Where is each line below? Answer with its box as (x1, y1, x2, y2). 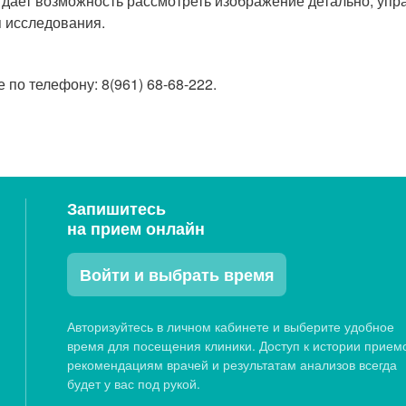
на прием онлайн (67, 217, 206, 240)
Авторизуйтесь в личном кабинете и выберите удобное (67, 317, 395, 335)
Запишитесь (67, 197, 167, 220)
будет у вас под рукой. (67, 374, 201, 392)
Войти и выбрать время (79, 263, 275, 286)
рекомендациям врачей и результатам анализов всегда (67, 355, 398, 373)
